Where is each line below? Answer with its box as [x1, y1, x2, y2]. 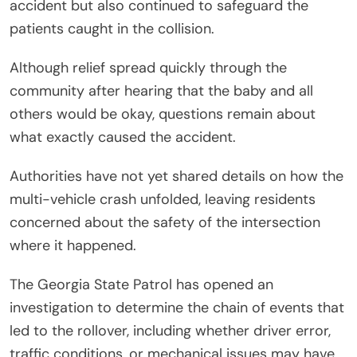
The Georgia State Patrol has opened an [10, 274, 273, 294]
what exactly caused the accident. [10, 127, 236, 147]
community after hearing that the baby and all [10, 80, 313, 100]
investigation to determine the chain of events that [10, 297, 344, 317]
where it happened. [10, 235, 136, 255]
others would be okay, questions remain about [10, 104, 316, 124]
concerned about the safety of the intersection [10, 212, 320, 232]
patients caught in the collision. [10, 18, 214, 38]
